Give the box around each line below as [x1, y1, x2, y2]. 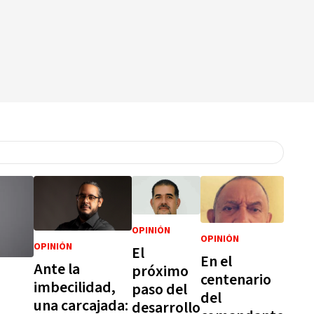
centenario [200, 268, 271, 291]
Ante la [34, 258, 81, 281]
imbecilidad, [34, 276, 116, 299]
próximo [132, 260, 189, 283]
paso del [132, 278, 187, 301]
